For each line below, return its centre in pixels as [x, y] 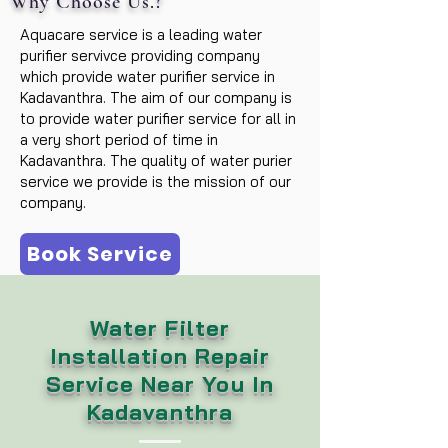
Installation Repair [160, 356]
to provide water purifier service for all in [158, 118]
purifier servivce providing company [140, 55]
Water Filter [160, 328]
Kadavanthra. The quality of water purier [156, 160]
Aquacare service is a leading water [141, 34]
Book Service [100, 254]
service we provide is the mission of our [155, 181]
